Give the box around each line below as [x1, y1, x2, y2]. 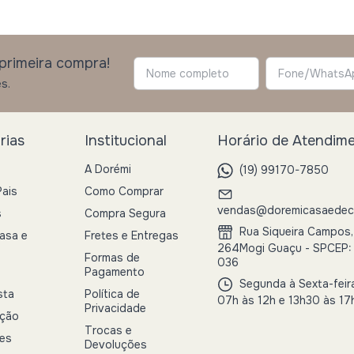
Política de [85, 287, 140, 302]
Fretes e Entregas [85, 228, 179, 243]
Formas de [85, 250, 140, 265]
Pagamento [85, 265, 145, 280]
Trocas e [85, 323, 132, 338]
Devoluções [85, 337, 147, 352]
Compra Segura [85, 206, 166, 221]
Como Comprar [85, 184, 164, 199]
